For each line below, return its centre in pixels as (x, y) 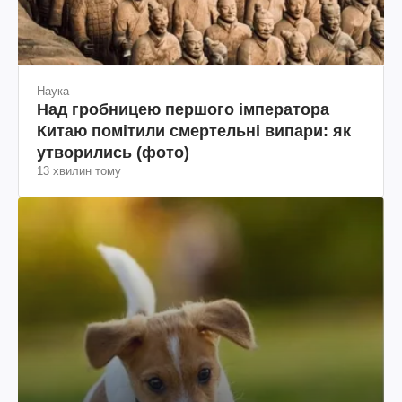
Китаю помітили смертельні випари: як (194, 131)
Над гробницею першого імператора (183, 109)
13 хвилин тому (79, 170)
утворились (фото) (113, 152)
